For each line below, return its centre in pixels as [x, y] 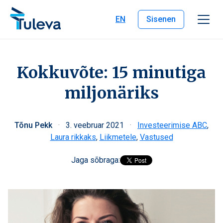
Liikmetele [118, 137]
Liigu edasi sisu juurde [45, 9]
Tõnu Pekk [34, 125]
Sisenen [161, 19]
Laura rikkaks [73, 137]
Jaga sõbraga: [95, 160]
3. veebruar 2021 [96, 125]
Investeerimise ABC [172, 125]
